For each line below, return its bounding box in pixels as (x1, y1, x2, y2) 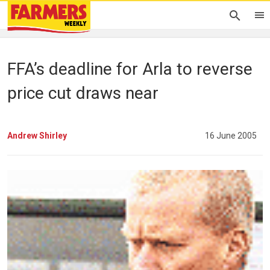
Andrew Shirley (7, 130, 67, 140)
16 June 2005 (205, 130, 257, 140)
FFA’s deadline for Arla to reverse (7, 59, 253, 79)
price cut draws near (7, 83, 159, 103)
